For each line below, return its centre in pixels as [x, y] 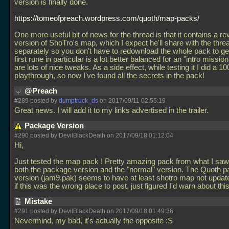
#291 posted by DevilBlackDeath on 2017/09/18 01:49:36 [94, 211]
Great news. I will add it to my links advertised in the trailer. [112, 110]
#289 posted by [37, 101]
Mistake [39, 201]
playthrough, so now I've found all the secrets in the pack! [110, 76]
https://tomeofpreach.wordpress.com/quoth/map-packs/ [107, 18]
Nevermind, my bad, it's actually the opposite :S [95, 221]
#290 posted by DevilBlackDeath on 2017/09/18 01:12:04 [94, 135]
